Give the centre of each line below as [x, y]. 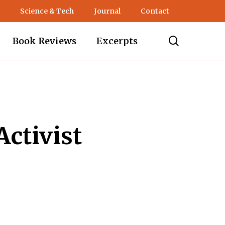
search [195, 40]
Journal [107, 11]
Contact [155, 11]
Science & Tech [47, 11]
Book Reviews [44, 41]
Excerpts [117, 41]
